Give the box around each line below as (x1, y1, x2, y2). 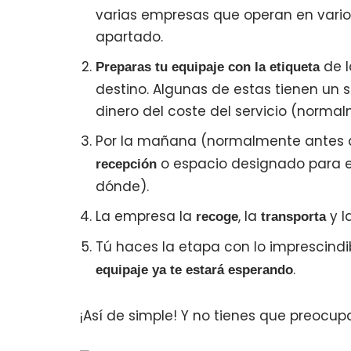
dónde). (96, 177, 149, 196)
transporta (257, 209, 326, 224)
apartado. (96, 27, 163, 46)
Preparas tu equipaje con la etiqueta (96, 60, 320, 74)
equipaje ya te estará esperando (96, 262, 293, 277)
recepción (96, 157, 157, 172)
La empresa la (96, 207, 196, 226)
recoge (196, 209, 238, 224)
